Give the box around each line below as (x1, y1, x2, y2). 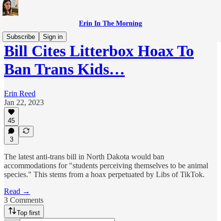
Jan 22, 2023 (4, 98, 44, 107)
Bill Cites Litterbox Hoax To (4, 42, 194, 60)
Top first (17, 209, 40, 217)
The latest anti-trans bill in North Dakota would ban (4, 152, 164, 161)
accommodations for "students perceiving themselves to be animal (4, 161, 208, 170)
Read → (4, 187, 30, 195)
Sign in (43, 33, 63, 40)
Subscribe (6, 33, 35, 40)
